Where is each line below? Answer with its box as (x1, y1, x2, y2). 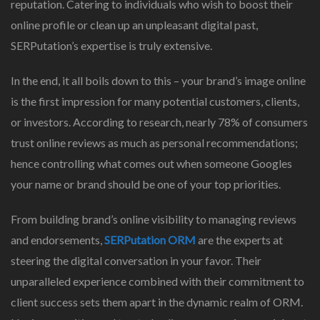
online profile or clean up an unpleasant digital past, (11, 18, 258, 32)
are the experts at (196, 233, 283, 247)
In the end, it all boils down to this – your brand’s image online (11, 74, 306, 88)
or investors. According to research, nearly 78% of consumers (11, 115, 308, 129)
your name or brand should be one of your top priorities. (11, 177, 281, 191)
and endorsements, (11, 233, 104, 247)
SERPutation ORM (104, 233, 196, 247)
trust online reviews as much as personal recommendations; (11, 136, 298, 150)
